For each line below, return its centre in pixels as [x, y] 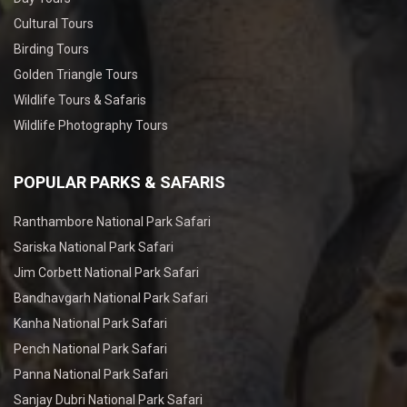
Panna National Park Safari [91, 375]
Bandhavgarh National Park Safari [111, 298]
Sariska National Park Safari [94, 248]
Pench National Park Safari [90, 349]
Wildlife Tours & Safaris [80, 100]
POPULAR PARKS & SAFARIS [119, 183]
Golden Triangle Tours [76, 75]
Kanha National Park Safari [90, 324]
